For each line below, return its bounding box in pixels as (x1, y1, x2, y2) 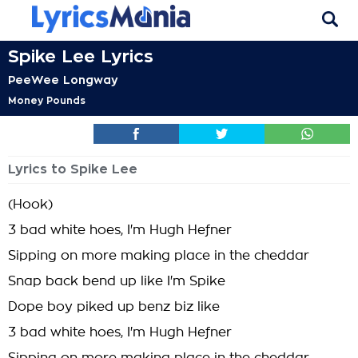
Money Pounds (8, 96, 86, 105)
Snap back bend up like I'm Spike (8, 275, 225, 288)
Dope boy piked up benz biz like (8, 300, 220, 313)
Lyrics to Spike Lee (8, 163, 137, 176)
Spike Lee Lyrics (8, 48, 153, 66)
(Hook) (8, 198, 53, 211)
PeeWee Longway (8, 74, 118, 86)
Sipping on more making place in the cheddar (8, 249, 309, 262)
